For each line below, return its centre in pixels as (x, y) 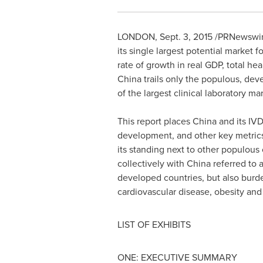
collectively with (152, 163)
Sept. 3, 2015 (186, 37)
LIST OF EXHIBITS (154, 225)
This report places (155, 121)
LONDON (136, 37)
